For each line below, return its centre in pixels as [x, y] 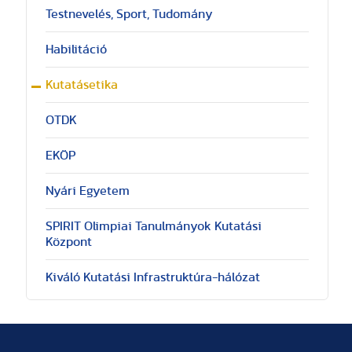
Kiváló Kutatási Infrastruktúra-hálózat [152, 277]
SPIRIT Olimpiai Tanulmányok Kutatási [153, 226]
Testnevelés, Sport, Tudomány [129, 14]
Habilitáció [76, 49]
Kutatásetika [81, 85]
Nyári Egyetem [87, 191]
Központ [68, 242]
